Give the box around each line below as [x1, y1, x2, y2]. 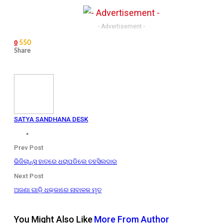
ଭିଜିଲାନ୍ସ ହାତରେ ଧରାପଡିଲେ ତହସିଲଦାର [14, 157, 117, 165]
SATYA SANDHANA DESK [14, 115, 88, 123]
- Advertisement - [98, 22, 145, 30]
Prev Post [14, 143, 43, 151]
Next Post [14, 172, 43, 180]
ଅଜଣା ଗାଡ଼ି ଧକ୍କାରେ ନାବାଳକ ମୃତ [14, 186, 102, 194]
